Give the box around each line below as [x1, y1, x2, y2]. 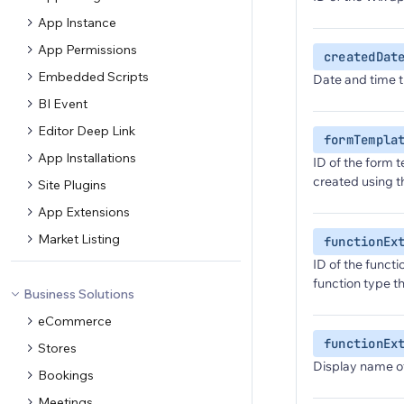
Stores [38, 340, 77, 356]
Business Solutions [23, 286, 134, 302]
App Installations [38, 150, 136, 166]
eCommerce [38, 313, 112, 329]
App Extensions [38, 204, 130, 220]
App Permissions [38, 41, 137, 58]
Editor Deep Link [38, 123, 135, 139]
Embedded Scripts [38, 69, 149, 85]
